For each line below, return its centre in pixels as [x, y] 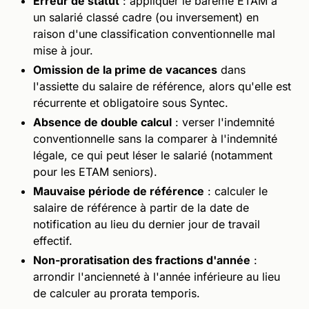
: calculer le [236, 191]
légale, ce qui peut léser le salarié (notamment [153, 155]
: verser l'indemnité [223, 122]
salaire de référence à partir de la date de [141, 207]
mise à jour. [63, 50]
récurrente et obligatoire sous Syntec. [131, 102]
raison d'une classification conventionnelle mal [154, 33]
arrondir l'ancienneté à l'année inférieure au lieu [157, 276]
